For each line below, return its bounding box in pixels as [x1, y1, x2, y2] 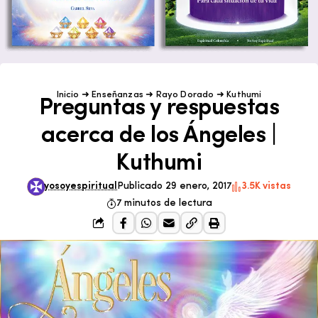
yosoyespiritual [44, 180, 118, 192]
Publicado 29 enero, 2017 [117, 180, 232, 192]
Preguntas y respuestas [38, 96, 280, 120]
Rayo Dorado [155, 89, 214, 99]
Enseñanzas [92, 89, 144, 99]
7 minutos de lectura [116, 197, 212, 209]
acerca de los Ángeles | [41, 124, 277, 148]
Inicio [56, 89, 79, 99]
